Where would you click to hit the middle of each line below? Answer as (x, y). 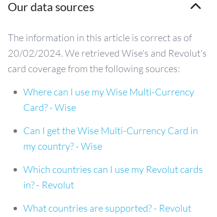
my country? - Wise (63, 146)
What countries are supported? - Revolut (107, 208)
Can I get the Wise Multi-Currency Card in (111, 131)
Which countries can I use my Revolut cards (113, 169)
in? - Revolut (49, 185)
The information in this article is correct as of (100, 38)
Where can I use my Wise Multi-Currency (109, 92)
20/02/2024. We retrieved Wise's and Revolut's (107, 53)
